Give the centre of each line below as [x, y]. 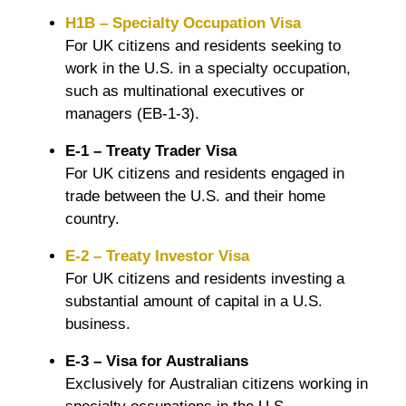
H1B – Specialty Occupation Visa [183, 23]
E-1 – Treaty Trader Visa [151, 150]
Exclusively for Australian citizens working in [217, 383]
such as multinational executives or [185, 91]
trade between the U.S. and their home [195, 196]
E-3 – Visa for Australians [157, 361]
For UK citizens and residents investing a [205, 278]
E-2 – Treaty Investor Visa [157, 256]
